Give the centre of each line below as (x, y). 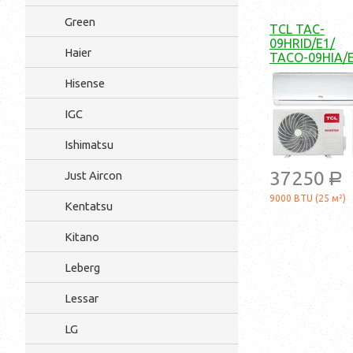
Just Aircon (93, 175)
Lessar (82, 298)
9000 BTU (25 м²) (308, 199)
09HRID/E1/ (302, 44)
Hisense (85, 83)
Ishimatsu (89, 145)
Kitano (82, 237)
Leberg (82, 268)
